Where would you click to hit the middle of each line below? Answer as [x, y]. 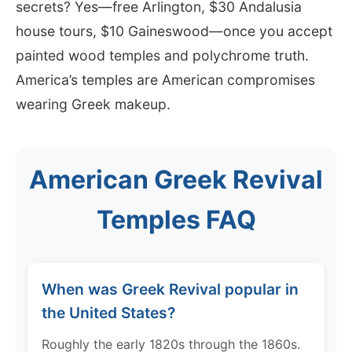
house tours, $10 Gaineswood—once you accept [174, 31]
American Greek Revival [176, 179]
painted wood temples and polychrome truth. [162, 55]
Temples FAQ [176, 219]
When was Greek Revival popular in [170, 289]
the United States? [108, 312]
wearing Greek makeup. [93, 104]
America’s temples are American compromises [165, 79]
